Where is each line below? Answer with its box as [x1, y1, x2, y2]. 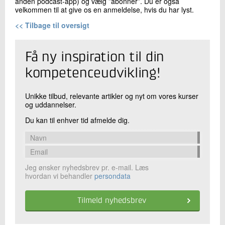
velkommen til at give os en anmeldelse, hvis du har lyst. [15, 4, 194, 15]
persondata [94, 170, 131, 181]
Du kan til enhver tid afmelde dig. [25, 115, 130, 125]
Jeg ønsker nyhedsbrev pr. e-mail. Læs [25, 162, 149, 172]
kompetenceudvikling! [25, 66, 160, 81]
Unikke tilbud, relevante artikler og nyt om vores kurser [25, 90, 198, 101]
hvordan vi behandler [25, 170, 94, 181]
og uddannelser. [25, 99, 76, 109]
